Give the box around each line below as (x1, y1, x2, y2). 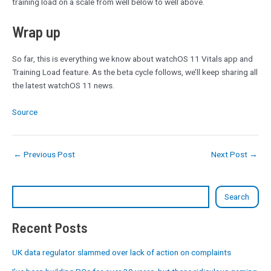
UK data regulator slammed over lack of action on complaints (12, 247, 231, 257)
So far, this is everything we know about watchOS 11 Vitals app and (12, 53, 253, 64)
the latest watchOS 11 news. (12, 80, 114, 90)
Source (12, 106, 38, 117)
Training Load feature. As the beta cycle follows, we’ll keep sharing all (12, 67, 258, 77)
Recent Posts (12, 218, 88, 236)
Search (224, 191, 250, 201)
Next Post (211, 149, 249, 160)
